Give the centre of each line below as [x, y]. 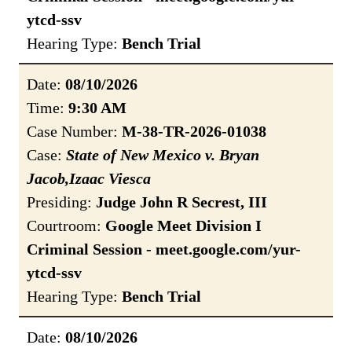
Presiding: [61, 202]
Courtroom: [66, 226]
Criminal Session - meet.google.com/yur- [164, 249]
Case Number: [74, 132]
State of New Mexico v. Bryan [163, 155]
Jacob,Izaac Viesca [89, 179]
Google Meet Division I [183, 226]
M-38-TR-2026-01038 [194, 132]
